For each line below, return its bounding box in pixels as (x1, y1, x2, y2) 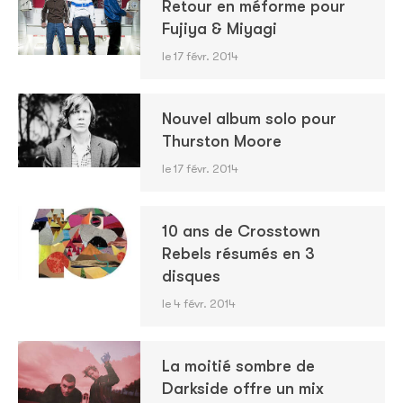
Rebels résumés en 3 (161, 245, 315, 263)
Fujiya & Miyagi (161, 20, 277, 38)
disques (161, 267, 220, 285)
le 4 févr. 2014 (161, 297, 236, 310)
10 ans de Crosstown (161, 222, 320, 240)
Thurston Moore (161, 132, 282, 150)
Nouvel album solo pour (161, 110, 336, 128)
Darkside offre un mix (161, 380, 324, 398)
